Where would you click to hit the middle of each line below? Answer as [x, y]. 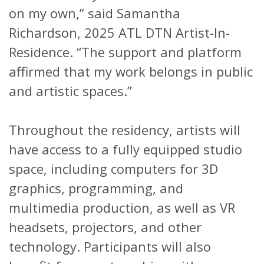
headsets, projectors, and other [105, 227]
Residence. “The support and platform [125, 52]
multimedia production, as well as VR [122, 207]
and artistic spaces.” [70, 90]
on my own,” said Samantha [95, 13]
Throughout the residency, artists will [125, 129]
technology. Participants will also [110, 246]
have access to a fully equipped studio [126, 149]
